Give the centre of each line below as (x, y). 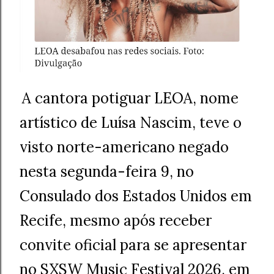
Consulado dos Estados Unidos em (136, 196)
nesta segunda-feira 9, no (107, 172)
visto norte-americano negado (124, 147)
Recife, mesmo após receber (116, 221)
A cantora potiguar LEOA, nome (130, 98)
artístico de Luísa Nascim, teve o (131, 123)
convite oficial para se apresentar (133, 245)
